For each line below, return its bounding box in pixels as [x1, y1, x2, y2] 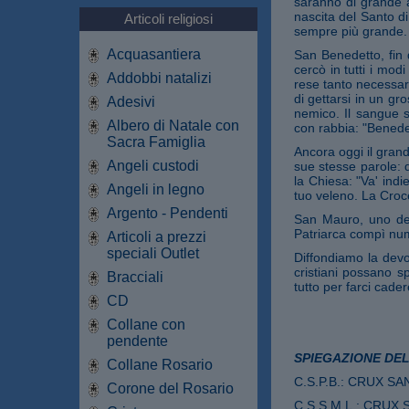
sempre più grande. [294, 23, 407, 38]
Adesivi [107, 93, 155, 110]
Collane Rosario [107, 356, 213, 372]
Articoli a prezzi [107, 228, 206, 245]
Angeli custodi [107, 157, 199, 173]
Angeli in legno [107, 181, 204, 197]
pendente [107, 332, 168, 349]
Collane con [107, 316, 185, 332]
